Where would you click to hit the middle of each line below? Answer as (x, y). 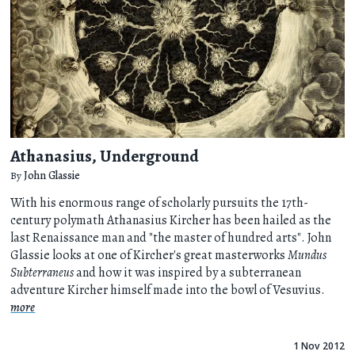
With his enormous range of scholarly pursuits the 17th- (160, 203)
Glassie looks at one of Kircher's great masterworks (149, 256)
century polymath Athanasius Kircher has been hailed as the (171, 221)
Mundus (307, 256)
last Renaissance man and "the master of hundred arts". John (171, 238)
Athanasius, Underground (105, 155)
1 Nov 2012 (319, 346)
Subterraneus (42, 273)
